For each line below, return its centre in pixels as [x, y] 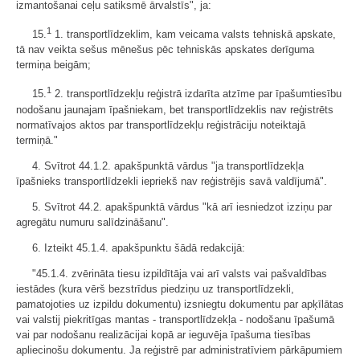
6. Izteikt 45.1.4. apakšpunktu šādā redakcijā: [139, 247]
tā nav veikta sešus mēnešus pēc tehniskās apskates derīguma [165, 50]
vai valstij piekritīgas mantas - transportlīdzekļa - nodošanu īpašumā [175, 319]
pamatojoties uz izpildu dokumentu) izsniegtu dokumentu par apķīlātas [180, 304]
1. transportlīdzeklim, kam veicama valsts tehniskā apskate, [194, 35]
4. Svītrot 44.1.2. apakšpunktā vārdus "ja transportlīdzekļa [168, 166]
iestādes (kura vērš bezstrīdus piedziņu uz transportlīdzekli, [155, 288]
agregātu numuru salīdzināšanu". [92, 222]
